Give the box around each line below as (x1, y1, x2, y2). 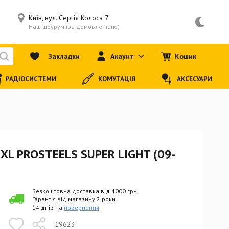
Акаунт (110, 52, 134, 61)
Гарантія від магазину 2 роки (32, 195, 116, 203)
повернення (64, 203, 99, 211)
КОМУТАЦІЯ (98, 74, 135, 83)
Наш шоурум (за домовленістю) (28, 22, 120, 30)
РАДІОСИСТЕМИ (6, 74, 57, 83)
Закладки (48, 52, 80, 61)
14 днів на (32, 203, 64, 211)
